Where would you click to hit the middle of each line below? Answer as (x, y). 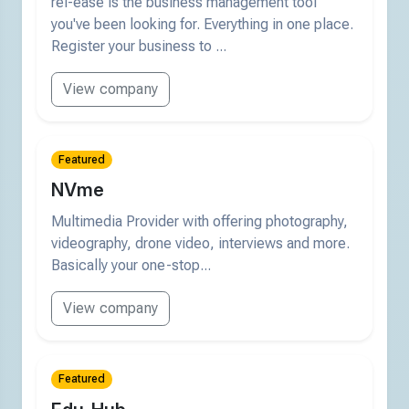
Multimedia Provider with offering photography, (199, 222)
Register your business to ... (139, 46)
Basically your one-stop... (131, 266)
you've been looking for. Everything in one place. (202, 24)
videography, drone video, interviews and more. (200, 244)
